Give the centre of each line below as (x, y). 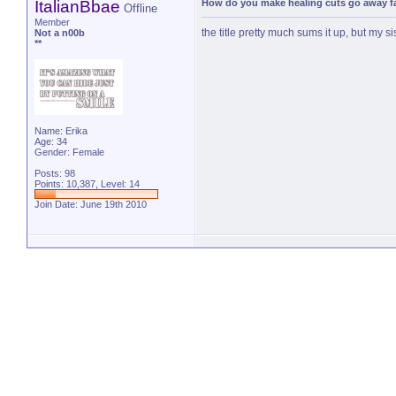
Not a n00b (60, 33)
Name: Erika (61, 131)
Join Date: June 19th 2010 (91, 204)
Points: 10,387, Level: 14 (87, 184)
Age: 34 (51, 141)
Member (52, 22)
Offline (141, 8)
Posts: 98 (55, 173)
